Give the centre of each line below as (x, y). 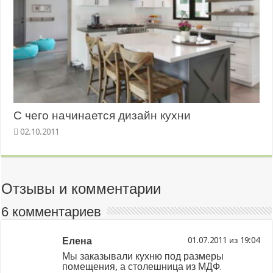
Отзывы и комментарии (81, 188)
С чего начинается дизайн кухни (102, 115)
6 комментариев (51, 211)
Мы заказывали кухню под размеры (143, 256)
